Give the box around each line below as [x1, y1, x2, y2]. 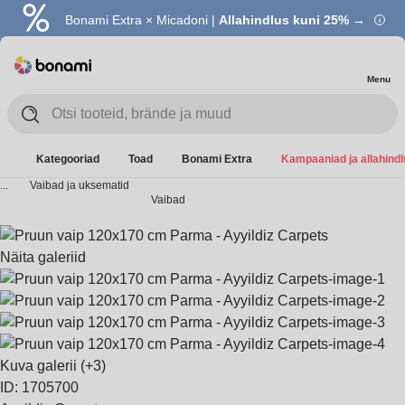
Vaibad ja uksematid [30, 179, 129, 192]
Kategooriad [36, 153, 99, 165]
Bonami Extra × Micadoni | [65, 13, 219, 27]
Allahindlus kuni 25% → [219, 13, 365, 27]
